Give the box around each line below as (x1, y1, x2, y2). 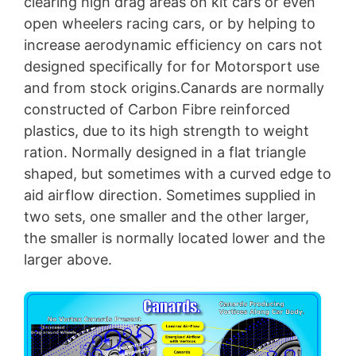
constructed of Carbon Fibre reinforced (24, 101, 290, 118)
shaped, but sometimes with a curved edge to (24, 165, 331, 183)
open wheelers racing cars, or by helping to (24, 15, 315, 33)
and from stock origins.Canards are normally (24, 79, 324, 97)
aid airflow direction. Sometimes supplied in (24, 187, 316, 204)
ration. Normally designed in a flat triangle (24, 144, 306, 161)
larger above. (24, 251, 112, 269)
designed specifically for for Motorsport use (24, 58, 319, 75)
